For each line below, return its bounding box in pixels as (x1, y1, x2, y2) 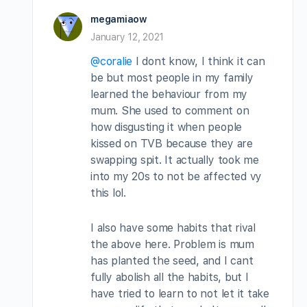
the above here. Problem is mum (90, 237, 254, 251)
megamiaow (90, 13, 147, 25)
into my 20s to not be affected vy (90, 169, 262, 183)
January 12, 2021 (90, 31, 164, 42)
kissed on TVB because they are (90, 136, 253, 150)
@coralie (90, 54, 133, 68)
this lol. (90, 186, 126, 199)
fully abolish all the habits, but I (90, 270, 249, 284)
